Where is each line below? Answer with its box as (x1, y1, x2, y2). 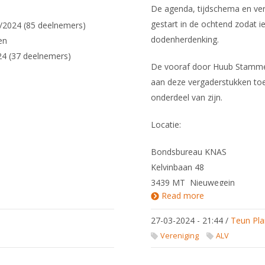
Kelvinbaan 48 (151, 161, 205, 173)
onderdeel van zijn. (151, 92, 225, 103)
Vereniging (160, 231, 199, 241)
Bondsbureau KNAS (151, 146, 227, 157)
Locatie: (151, 119, 182, 130)
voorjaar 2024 (204, 209, 258, 220)
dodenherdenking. (151, 34, 224, 45)
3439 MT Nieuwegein (151, 177, 235, 188)
